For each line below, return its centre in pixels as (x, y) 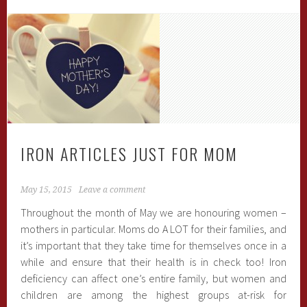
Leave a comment (112, 190)
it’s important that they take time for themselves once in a (153, 245)
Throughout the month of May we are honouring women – (153, 212)
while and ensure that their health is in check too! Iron (153, 262)
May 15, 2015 (47, 190)
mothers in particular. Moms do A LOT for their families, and (153, 229)
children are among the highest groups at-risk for (153, 295)
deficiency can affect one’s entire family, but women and (153, 278)
